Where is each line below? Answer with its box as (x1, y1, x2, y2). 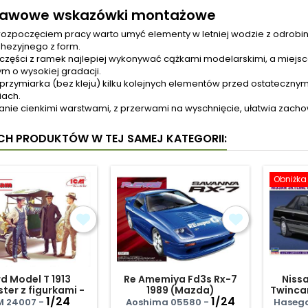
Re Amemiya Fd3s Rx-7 (123, 272, 237, 286)
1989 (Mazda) (146, 283, 214, 297)
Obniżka (274, 173, 307, 185)
